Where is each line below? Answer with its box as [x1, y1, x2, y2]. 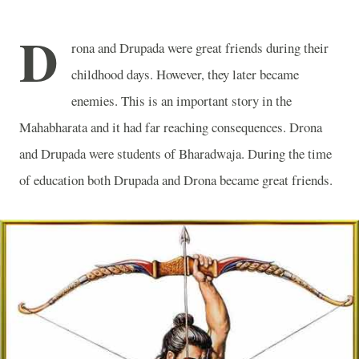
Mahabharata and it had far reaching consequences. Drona [19, 118, 322, 136]
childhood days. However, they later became [71, 65, 299, 83]
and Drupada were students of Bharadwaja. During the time [19, 144, 332, 163]
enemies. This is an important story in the [71, 91, 292, 110]
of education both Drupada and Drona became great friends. [19, 171, 333, 189]
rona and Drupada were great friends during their [71, 38, 329, 57]
